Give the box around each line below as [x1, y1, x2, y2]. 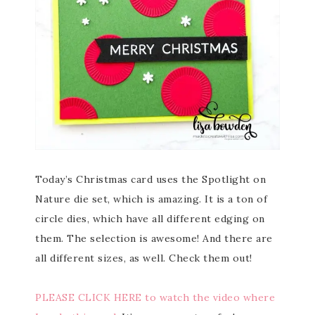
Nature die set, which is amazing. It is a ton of [35, 193, 267, 205]
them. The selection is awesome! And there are [35, 232, 273, 245]
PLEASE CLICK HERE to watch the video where [35, 291, 275, 304]
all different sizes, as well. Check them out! [35, 252, 252, 264]
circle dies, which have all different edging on [35, 212, 265, 225]
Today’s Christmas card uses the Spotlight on [35, 173, 266, 186]
